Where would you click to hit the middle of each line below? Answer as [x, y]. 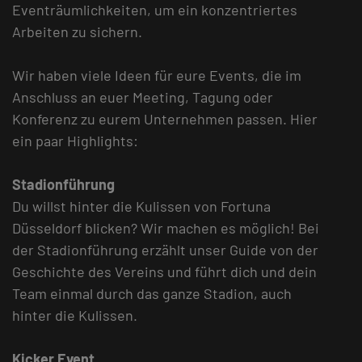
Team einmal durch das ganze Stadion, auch [152, 294]
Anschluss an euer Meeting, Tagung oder [143, 97]
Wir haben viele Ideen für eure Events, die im [157, 76]
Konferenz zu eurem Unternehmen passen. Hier [165, 119]
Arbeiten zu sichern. [77, 32]
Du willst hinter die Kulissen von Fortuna [141, 206]
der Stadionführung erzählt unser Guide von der [165, 250]
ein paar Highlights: [75, 141]
